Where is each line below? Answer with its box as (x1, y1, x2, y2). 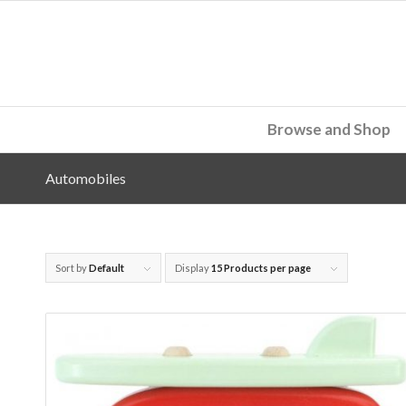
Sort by (55, 262, 89, 274)
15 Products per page (211, 262, 311, 274)
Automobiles (45, 169, 126, 187)
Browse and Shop (267, 120, 391, 139)
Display (175, 262, 211, 274)
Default (89, 262, 124, 274)
